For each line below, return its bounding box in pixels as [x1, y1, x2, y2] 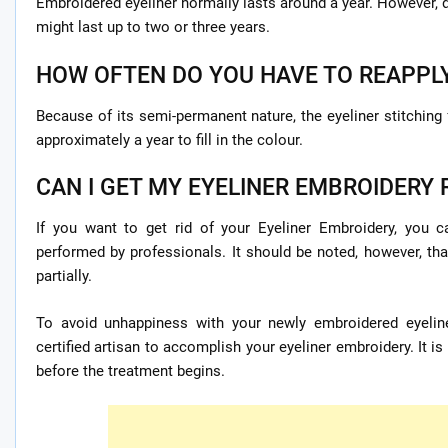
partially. [36, 267, 92, 286]
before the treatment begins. [36, 361, 225, 380]
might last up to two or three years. [36, 18, 270, 37]
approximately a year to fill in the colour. [36, 130, 303, 149]
